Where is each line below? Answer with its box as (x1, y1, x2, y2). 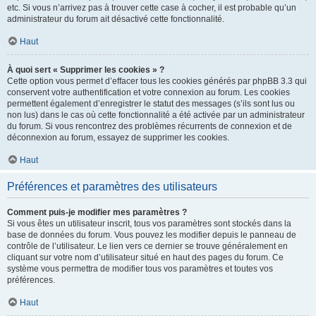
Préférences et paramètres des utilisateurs (7, 181, 217, 193)
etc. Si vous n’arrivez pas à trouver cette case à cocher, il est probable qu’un (7, 3, 296, 13)
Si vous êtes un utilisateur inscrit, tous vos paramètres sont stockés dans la (7, 219, 291, 229)
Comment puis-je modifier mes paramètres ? (7, 207, 187, 217)
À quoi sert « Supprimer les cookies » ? (7, 65, 164, 75)
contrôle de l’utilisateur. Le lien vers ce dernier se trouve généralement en (7, 241, 288, 251)
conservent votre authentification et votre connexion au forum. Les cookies (7, 87, 290, 97)
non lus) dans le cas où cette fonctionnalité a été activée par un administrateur (7, 110, 305, 120)
